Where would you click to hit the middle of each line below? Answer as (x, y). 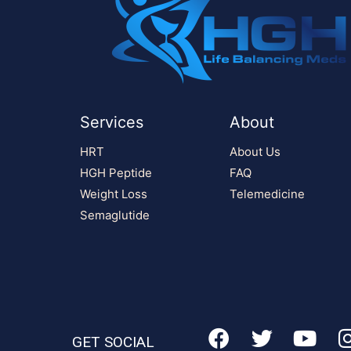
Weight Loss (114, 194)
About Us (255, 151)
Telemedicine (267, 194)
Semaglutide (115, 215)
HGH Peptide (116, 172)
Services (112, 122)
